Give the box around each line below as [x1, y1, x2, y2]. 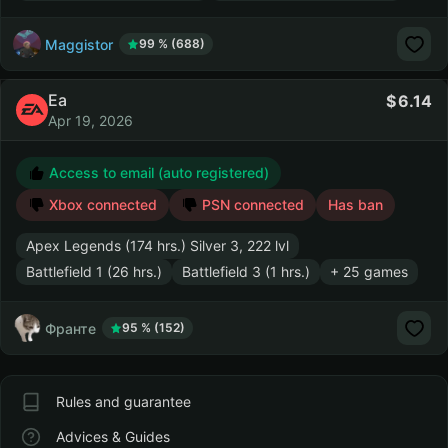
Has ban [328, 196, 383, 213]
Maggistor [45, 35, 113, 53]
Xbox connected [45, 196, 157, 213]
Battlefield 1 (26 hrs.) [26, 263, 162, 280]
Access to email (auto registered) [45, 164, 269, 181]
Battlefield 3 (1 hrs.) [182, 263, 310, 280]
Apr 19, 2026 [48, 112, 133, 129]
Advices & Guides [56, 428, 170, 445]
